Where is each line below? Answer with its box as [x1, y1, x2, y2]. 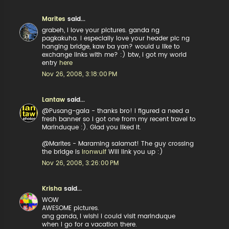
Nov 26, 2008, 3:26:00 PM [42, 160, 119, 166]
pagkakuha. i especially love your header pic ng [42, 35, 190, 41]
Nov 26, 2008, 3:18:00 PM [42, 71, 118, 77]
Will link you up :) [106, 149, 164, 155]
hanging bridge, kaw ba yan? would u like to [42, 43, 180, 50]
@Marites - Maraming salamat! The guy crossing [42, 141, 194, 147]
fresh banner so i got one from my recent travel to [42, 116, 196, 122]
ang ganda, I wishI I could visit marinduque [42, 213, 176, 219]
